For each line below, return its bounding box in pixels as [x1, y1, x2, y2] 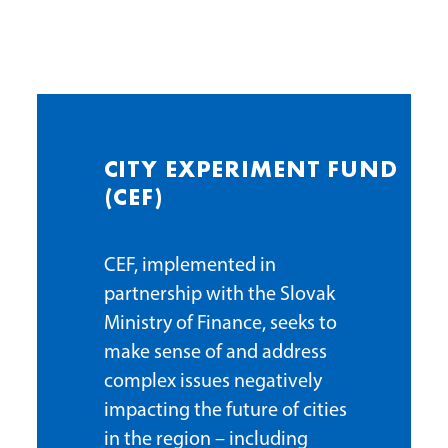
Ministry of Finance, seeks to [103, 313, 337, 334]
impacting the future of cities [103, 400, 347, 421]
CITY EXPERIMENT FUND [103, 159, 398, 184]
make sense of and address [103, 342, 327, 363]
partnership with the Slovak [103, 284, 335, 305]
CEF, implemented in [103, 255, 276, 276]
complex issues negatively [103, 371, 322, 392]
